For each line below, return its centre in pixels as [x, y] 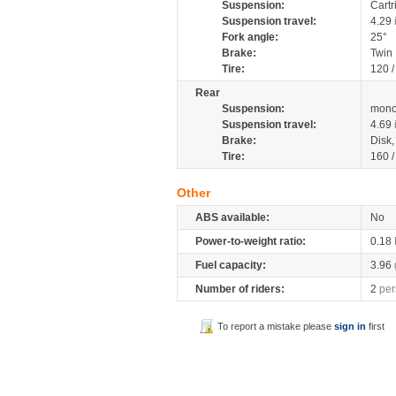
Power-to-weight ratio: [251, 241]
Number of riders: [240, 289]
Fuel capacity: [231, 265]
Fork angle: [250, 37]
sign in [350, 326]
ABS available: [232, 217]
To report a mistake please [276, 326]
